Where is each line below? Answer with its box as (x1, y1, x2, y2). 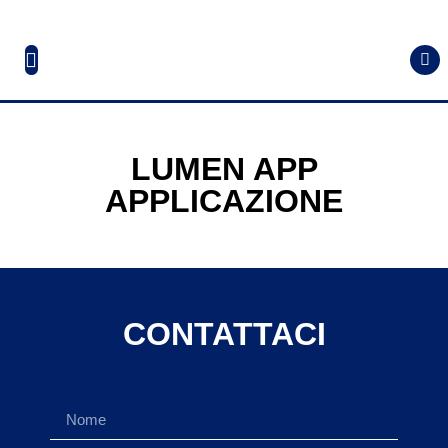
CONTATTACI (122, 316, 326, 352)
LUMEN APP (130, 151, 318, 187)
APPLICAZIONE (105, 183, 343, 219)
